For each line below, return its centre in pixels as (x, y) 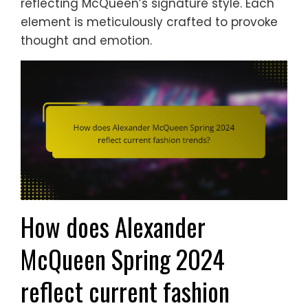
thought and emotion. (86, 40)
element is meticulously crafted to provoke (149, 22)
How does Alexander (113, 227)
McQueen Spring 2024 (123, 259)
